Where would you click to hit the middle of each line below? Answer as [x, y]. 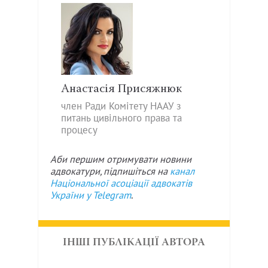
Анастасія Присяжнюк [121, 89]
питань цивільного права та [121, 118]
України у [71, 195]
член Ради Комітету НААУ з [121, 106]
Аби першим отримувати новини [121, 159]
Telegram [112, 195]
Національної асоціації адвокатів [121, 183]
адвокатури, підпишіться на [110, 171]
